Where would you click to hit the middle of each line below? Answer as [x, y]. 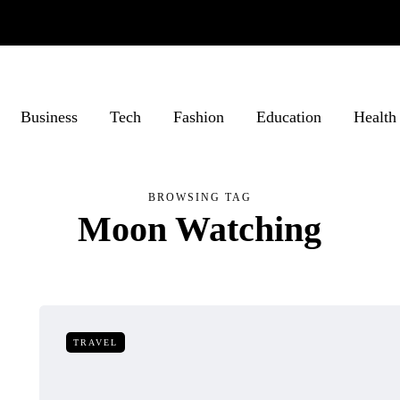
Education [289, 117]
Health [375, 117]
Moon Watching [200, 229]
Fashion [199, 117]
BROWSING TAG [200, 197]
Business [49, 117]
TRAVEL [96, 342]
